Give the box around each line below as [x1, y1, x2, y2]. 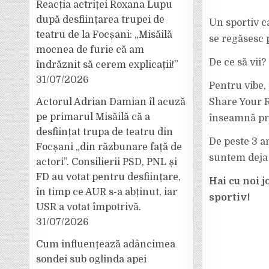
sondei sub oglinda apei [36, 254, 147, 265]
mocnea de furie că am [36, 44, 145, 55]
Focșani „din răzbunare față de [36, 142, 183, 153]
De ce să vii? [208, 57, 266, 68]
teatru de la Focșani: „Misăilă [36, 29, 173, 40]
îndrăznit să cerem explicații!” [36, 59, 179, 70]
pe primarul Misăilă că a [36, 112, 151, 122]
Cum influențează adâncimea [36, 239, 176, 250]
